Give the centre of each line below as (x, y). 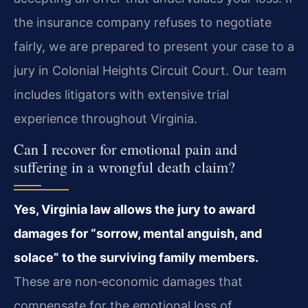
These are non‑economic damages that (128, 281)
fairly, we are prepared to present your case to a (154, 46)
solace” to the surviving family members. (136, 257)
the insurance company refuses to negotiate (143, 22)
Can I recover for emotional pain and (125, 148)
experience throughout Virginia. (106, 118)
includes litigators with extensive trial (121, 94)
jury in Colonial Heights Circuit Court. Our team (150, 70)
